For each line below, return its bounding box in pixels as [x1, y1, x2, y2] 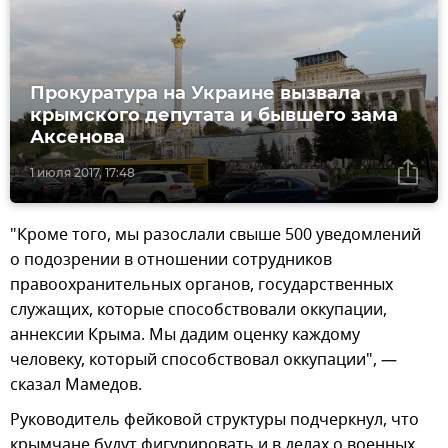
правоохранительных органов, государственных [10, 273, 393, 298]
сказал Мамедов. [10, 373, 142, 398]
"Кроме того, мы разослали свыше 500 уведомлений [10, 223, 421, 248]
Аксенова [30, 126, 125, 149]
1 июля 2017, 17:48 [30, 165, 135, 181]
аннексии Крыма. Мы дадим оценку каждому [10, 323, 360, 348]
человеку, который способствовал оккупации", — [10, 348, 397, 373]
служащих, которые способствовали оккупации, [10, 298, 387, 323]
